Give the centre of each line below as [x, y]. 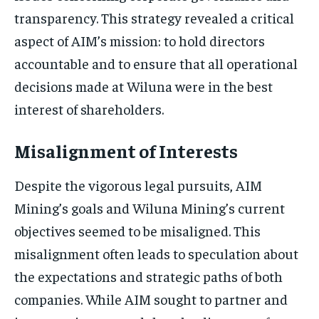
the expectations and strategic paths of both [148, 276]
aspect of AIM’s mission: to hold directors [140, 40]
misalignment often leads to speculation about [156, 253]
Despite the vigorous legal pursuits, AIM [138, 184]
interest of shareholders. [89, 108]
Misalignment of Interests [126, 150]
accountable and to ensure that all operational [156, 63]
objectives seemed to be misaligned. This [137, 230]
